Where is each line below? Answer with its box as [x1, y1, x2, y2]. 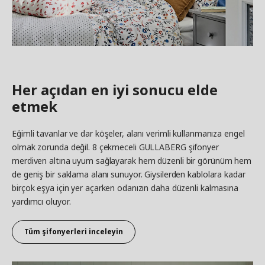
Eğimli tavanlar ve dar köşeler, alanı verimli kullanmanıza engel [12, 127, 245, 139]
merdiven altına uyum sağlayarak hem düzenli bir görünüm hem [12, 154, 252, 166]
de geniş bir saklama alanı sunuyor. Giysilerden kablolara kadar [12, 168, 245, 180]
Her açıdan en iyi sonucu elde [12, 79, 218, 99]
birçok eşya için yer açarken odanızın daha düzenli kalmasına [12, 182, 238, 193]
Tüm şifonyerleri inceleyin [24, 226, 123, 237]
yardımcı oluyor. [12, 195, 71, 207]
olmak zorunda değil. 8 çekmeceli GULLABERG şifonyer [12, 141, 219, 153]
